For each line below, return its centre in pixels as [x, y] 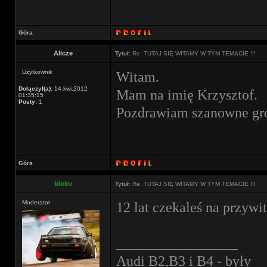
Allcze [63, 53]
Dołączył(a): [35, 89]
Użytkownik [37, 72]
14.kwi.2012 [70, 89]
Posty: [28, 102]
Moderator [36, 202]
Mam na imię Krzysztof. [187, 94]
